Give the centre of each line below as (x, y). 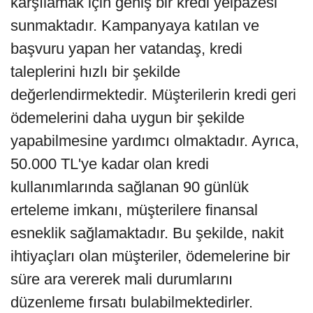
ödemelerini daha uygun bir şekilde (128, 118)
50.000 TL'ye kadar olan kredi (110, 164)
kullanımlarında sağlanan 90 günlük (130, 187)
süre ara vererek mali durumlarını (122, 279)
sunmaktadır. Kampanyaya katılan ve (135, 26)
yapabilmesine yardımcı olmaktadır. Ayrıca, (155, 141)
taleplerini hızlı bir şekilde (95, 72)
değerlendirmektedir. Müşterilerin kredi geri (153, 95)
